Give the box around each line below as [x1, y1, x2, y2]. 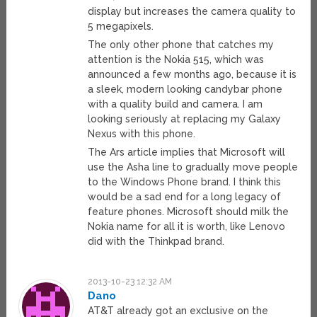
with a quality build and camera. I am [88, 98, 263, 110]
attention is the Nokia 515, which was [88, 54, 265, 66]
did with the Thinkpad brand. [88, 236, 225, 248]
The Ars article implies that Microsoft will [88, 146, 286, 158]
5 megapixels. [88, 21, 154, 33]
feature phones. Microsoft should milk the [88, 206, 289, 218]
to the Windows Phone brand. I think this [88, 176, 282, 188]
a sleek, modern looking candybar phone [88, 83, 283, 96]
